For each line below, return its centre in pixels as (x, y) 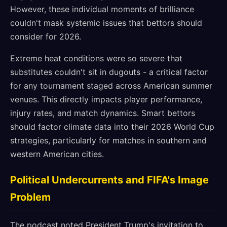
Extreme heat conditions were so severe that (96, 58)
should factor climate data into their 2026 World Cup (112, 127)
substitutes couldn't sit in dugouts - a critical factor (109, 72)
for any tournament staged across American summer (111, 86)
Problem (30, 197)
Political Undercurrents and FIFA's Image (109, 180)
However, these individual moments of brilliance (102, 9)
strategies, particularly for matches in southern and (108, 140)
